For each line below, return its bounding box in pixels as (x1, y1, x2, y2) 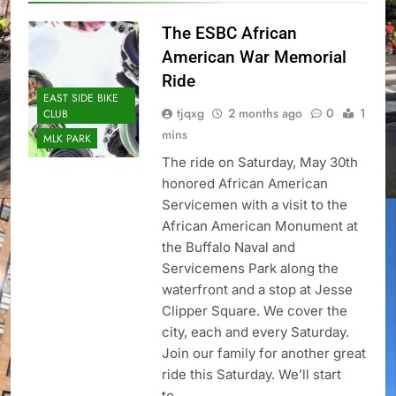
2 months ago (227, 104, 302, 123)
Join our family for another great (161, 345, 366, 362)
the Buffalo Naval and (161, 239, 295, 256)
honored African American (161, 175, 328, 193)
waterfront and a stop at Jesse (161, 281, 353, 299)
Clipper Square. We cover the (161, 302, 347, 320)
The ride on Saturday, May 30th (161, 154, 358, 171)
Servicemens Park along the (161, 260, 339, 278)
